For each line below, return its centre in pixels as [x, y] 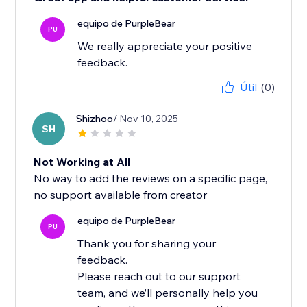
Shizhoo [95, 119]
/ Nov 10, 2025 [146, 119]
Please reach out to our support [159, 277]
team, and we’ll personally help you [168, 293]
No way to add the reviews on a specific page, [151, 179]
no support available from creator [121, 195]
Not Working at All [82, 162]
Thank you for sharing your [147, 244]
